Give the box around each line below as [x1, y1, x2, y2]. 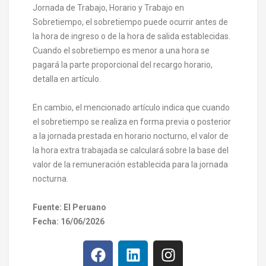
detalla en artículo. [33, 74, 101, 84]
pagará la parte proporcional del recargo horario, [33, 59, 213, 69]
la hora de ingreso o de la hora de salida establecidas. [33, 31, 232, 41]
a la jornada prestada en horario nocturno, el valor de [33, 131, 229, 141]
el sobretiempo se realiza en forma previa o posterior [33, 116, 231, 126]
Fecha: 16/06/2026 [33, 216, 104, 226]
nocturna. [33, 173, 68, 183]
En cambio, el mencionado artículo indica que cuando [33, 102, 230, 112]
